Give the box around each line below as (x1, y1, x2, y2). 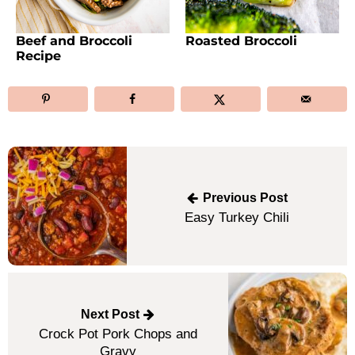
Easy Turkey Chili (185, 208, 289, 225)
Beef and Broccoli (16, 32, 132, 48)
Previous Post (199, 189, 288, 204)
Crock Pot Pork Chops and (39, 326, 197, 342)
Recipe (16, 47, 61, 63)
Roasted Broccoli (185, 32, 297, 48)
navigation (7, 170, 67, 186)
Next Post (80, 307, 143, 322)
